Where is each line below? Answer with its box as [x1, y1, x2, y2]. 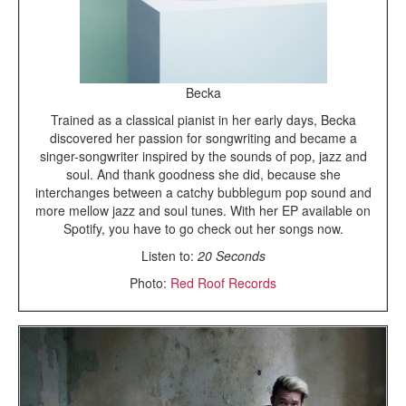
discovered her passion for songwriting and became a [49, 128, 357, 147]
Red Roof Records [170, 273, 276, 292]
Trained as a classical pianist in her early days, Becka [50, 110, 356, 129]
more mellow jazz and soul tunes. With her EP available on [35, 200, 371, 219]
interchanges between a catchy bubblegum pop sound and [34, 182, 372, 201]
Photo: [130, 273, 170, 292]
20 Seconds [193, 246, 266, 265]
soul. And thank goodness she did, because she [65, 164, 341, 183]
